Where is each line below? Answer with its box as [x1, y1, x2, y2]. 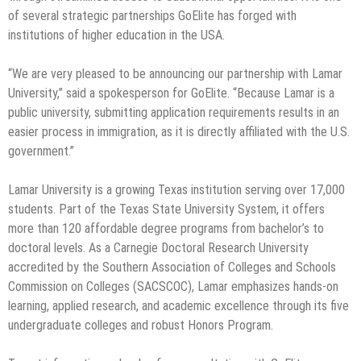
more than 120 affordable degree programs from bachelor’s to [8, 220, 324, 236]
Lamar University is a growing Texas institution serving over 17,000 [8, 181, 345, 197]
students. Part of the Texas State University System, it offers [8, 201, 325, 217]
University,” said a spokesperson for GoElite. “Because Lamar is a [8, 85, 334, 101]
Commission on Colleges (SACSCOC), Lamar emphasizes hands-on [8, 278, 338, 294]
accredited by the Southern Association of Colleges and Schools [8, 259, 336, 275]
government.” [8, 143, 77, 159]
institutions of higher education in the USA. [8, 27, 228, 43]
